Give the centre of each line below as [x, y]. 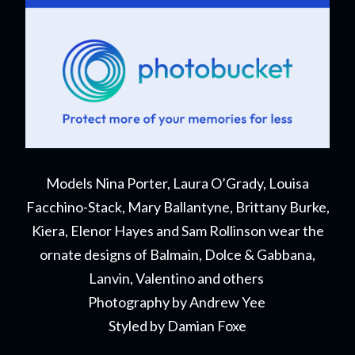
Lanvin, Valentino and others [177, 278]
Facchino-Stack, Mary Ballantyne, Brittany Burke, [177, 207]
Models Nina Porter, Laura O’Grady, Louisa [177, 183]
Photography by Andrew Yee [177, 302]
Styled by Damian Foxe [177, 326]
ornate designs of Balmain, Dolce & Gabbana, [177, 254]
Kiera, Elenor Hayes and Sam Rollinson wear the [177, 231]
